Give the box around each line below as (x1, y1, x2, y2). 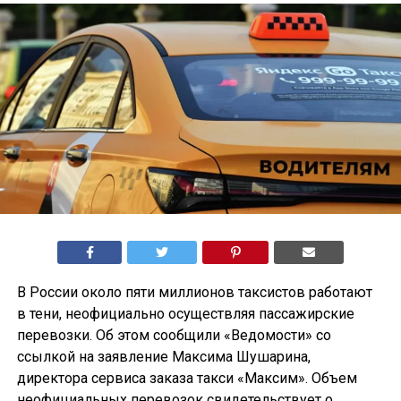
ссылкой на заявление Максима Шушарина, (16, 348, 311, 366)
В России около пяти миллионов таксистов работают (16, 284, 372, 302)
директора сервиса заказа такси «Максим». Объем (16, 370, 357, 388)
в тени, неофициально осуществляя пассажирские (16, 305, 354, 323)
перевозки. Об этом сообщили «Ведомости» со (16, 327, 331, 345)
